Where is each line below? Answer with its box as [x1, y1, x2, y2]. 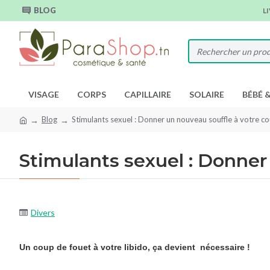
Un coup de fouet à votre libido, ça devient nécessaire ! [19, 242, 250, 252]
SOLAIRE [189, 89, 224, 99]
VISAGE [28, 89, 59, 99]
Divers [31, 207, 55, 218]
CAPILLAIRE [124, 89, 171, 99]
